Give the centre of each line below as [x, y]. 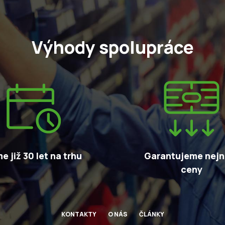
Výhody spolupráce [113, 47]
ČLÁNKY [151, 214]
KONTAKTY [79, 214]
